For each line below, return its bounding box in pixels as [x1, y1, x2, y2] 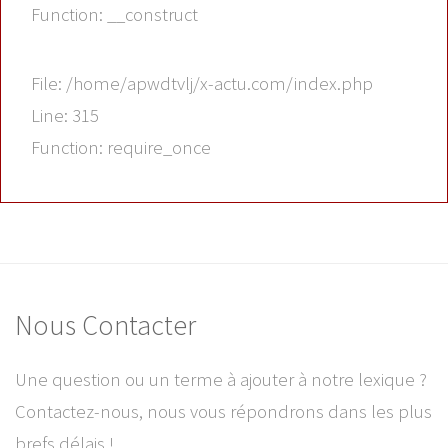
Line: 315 [31, 104, 99, 128]
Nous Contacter [15, 306, 196, 343]
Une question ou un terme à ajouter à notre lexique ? [15, 368, 427, 392]
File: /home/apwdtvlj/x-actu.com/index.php [31, 72, 373, 96]
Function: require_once [31, 136, 211, 160]
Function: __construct [31, 3, 198, 27]
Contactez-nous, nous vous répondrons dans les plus [15, 400, 432, 424]
